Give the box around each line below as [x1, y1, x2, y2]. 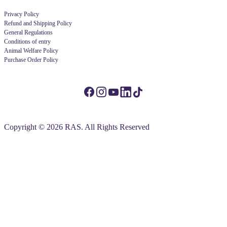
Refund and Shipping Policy [4, 20, 72, 27]
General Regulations [4, 29, 53, 36]
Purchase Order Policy [4, 56, 58, 64]
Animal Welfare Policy [4, 47, 58, 55]
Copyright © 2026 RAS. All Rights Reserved [4, 123, 149, 132]
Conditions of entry [4, 38, 51, 46]
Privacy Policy [4, 11, 39, 18]
